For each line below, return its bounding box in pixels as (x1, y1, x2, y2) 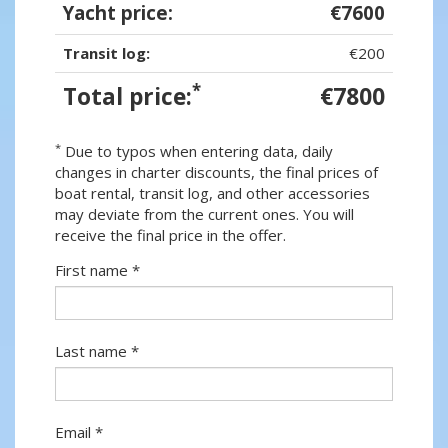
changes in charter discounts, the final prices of (55, 162, 378, 183)
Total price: (63, 81, 192, 113)
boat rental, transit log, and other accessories (55, 183, 370, 204)
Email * (55, 422, 103, 443)
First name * (55, 260, 140, 281)
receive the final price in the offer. (55, 225, 286, 246)
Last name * (55, 341, 139, 362)
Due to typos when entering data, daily (61, 141, 333, 162)
